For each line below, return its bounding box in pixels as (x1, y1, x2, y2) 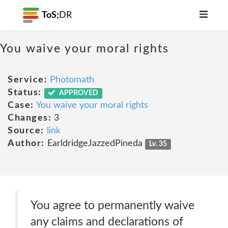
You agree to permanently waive (31, 199, 194, 211)
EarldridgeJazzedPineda (44, 139, 145, 148)
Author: (8, 139, 45, 148)
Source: (8, 126, 44, 135)
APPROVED (58, 90, 99, 97)
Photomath (50, 75, 94, 84)
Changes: (8, 113, 51, 123)
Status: (8, 88, 42, 97)
